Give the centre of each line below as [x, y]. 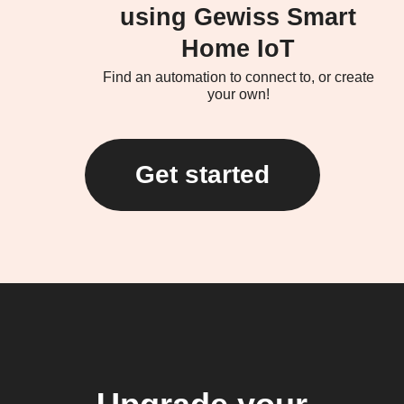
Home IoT [238, 48]
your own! [238, 94]
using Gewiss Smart [238, 17]
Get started [202, 174]
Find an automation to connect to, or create [238, 77]
